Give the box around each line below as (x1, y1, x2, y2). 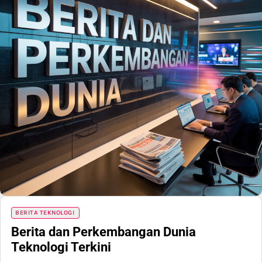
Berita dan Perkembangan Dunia (11, 224, 196, 239)
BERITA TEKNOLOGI (15, 208, 74, 216)
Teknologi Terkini (11, 239, 111, 254)
